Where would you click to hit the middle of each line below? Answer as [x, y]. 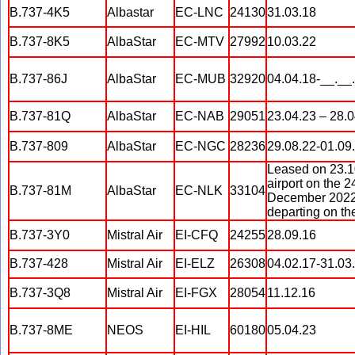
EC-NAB [200, 116]
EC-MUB [200, 79]
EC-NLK [199, 191]
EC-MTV [200, 42]
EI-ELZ [195, 263]
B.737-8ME [41, 330]
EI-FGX [196, 293]
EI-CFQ [197, 235]
